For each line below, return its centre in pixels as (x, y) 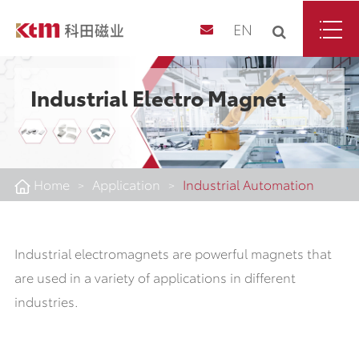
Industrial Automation (248, 184)
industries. (48, 301)
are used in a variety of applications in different (155, 277)
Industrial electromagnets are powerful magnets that (173, 253)
